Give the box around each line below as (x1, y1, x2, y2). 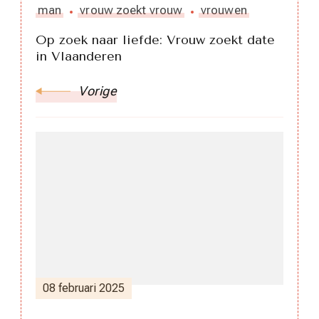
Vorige (78, 83, 117, 99)
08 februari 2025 (43, 281, 125, 296)
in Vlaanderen (36, 48, 122, 65)
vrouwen (201, 3, 247, 18)
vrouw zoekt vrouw (80, 3, 183, 18)
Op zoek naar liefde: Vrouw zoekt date (36, 32, 275, 48)
